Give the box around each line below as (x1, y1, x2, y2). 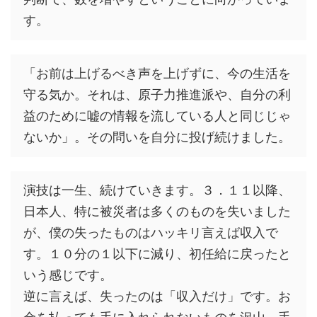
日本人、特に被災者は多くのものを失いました (23, 204, 291, 219)
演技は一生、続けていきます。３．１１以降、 (23, 183, 291, 198)
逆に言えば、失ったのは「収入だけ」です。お (23, 289, 291, 304)
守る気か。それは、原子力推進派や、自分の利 (23, 87, 291, 103)
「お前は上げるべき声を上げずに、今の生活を (23, 66, 291, 81)
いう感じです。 (23, 267, 113, 283)
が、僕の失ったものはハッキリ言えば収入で (23, 225, 278, 241)
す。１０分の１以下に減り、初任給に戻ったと (23, 246, 291, 262)
